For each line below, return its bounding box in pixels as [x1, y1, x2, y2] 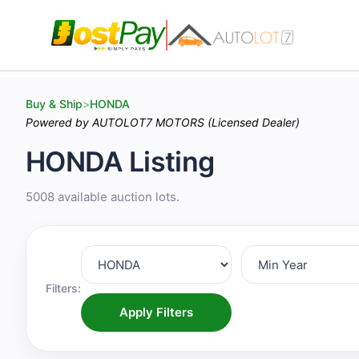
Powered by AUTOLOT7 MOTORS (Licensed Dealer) [26, 115, 300, 129]
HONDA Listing [26, 145, 215, 178]
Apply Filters [155, 305, 193, 320]
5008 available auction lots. [26, 189, 179, 204]
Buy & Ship [26, 97, 83, 111]
